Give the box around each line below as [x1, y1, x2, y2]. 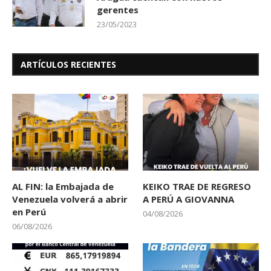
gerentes [97, 3, 139, 16]
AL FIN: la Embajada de [12, 180, 114, 193]
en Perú [12, 206, 46, 218]
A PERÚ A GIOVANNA [143, 193, 235, 206]
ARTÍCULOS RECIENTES [21, 58, 116, 70]
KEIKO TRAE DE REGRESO [143, 180, 252, 193]
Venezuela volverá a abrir [12, 193, 128, 206]
